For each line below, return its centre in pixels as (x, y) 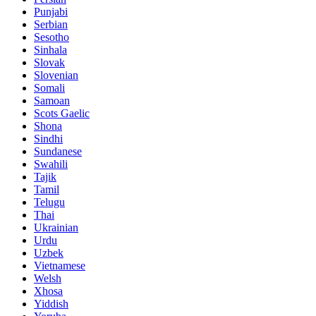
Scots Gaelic (62, 113)
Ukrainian (56, 227)
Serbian (51, 24)
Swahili (51, 164)
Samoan (52, 100)
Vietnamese (60, 265)
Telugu (49, 202)
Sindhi (48, 138)
